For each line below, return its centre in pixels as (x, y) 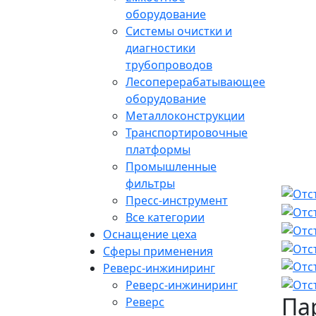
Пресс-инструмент (177, 200)
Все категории (165, 217)
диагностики (160, 48)
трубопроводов (169, 65)
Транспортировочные (187, 132)
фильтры (150, 183)
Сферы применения (158, 251)
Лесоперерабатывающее (195, 81)
